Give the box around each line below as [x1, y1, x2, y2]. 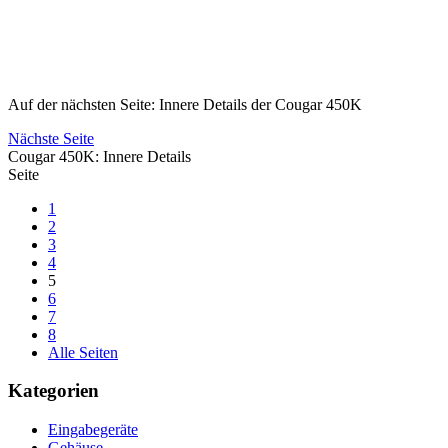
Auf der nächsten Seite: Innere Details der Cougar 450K [8, 95, 362, 113]
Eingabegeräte [48, 421, 138, 439]
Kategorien [8, 380, 99, 402]
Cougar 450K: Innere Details [8, 147, 191, 165]
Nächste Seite [8, 129, 94, 147]
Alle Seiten [48, 343, 118, 361]
